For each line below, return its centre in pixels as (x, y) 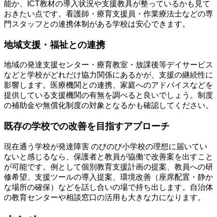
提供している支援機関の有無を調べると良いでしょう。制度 (108, 95)
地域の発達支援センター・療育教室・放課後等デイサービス (108, 65)
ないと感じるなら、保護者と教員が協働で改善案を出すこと (108, 156)
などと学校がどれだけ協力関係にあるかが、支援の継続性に (108, 75)
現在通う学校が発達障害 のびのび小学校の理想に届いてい (106, 146)
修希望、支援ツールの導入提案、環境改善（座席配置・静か (108, 177)
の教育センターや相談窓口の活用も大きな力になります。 (105, 197)
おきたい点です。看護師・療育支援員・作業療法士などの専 (108, 14)
